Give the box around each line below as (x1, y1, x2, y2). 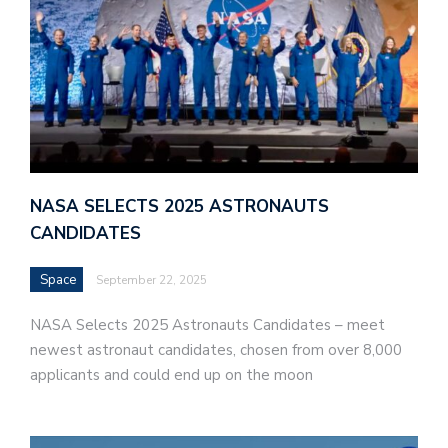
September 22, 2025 (96, 272, 207, 289)
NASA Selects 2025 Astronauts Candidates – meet (30, 315, 385, 336)
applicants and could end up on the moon (30, 365, 313, 386)
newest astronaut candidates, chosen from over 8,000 (30, 340, 402, 361)
